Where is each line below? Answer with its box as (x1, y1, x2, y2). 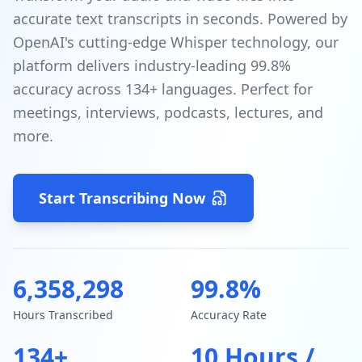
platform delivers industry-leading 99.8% (13, 56, 291, 75)
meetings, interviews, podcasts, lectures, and (13, 103, 323, 122)
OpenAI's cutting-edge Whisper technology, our (13, 32, 339, 52)
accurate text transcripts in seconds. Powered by (13, 9, 347, 28)
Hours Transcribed (13, 307, 113, 322)
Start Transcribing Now (39, 188, 205, 208)
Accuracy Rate (191, 307, 267, 322)
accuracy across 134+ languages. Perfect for (13, 79, 313, 99)
